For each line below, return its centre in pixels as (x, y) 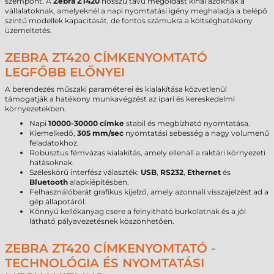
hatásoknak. (52, 162)
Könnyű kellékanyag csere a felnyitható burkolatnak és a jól (138, 211)
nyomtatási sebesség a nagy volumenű (196, 133)
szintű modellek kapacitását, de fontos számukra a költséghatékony (129, 20)
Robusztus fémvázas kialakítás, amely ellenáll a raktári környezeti (147, 153)
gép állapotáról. (58, 202)
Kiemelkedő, (53, 133)
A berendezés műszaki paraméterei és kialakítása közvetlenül (116, 89)
